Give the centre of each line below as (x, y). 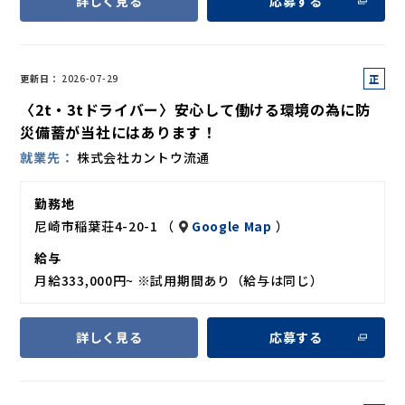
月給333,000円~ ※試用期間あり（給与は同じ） (179, 280)
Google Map (231, 226)
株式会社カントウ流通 (143, 157)
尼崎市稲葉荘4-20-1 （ (106, 226)
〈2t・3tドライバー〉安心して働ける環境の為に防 (195, 109)
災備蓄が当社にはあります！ (118, 132)
